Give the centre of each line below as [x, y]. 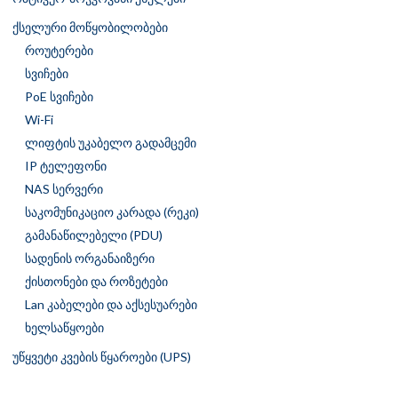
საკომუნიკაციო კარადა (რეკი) [112, 212]
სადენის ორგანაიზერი [90, 259]
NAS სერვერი [64, 189]
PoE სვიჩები [59, 97]
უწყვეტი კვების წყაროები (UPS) [102, 357]
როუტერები [59, 51]
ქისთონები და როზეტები [96, 282]
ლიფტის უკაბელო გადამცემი [111, 143]
